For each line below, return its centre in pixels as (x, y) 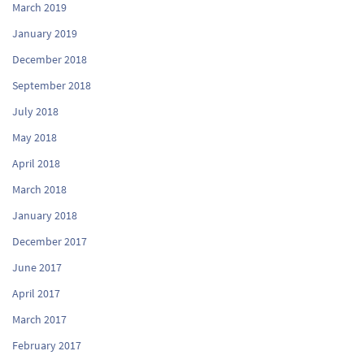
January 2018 (45, 215)
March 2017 (39, 319)
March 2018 (39, 189)
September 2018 (52, 85)
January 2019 (45, 33)
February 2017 (47, 345)
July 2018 (35, 111)
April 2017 (36, 293)
